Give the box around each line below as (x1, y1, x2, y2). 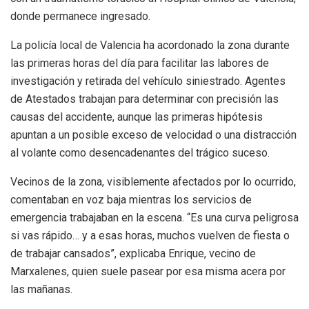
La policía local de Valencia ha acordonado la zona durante (10, 39, 290, 52)
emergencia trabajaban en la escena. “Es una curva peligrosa (10, 211, 299, 225)
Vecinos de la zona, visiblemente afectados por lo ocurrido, (10, 175, 296, 189)
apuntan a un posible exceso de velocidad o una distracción (10, 128, 297, 142)
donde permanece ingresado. (10, 10, 150, 23)
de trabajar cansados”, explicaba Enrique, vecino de (10, 247, 256, 261)
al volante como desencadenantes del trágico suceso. (10, 146, 270, 160)
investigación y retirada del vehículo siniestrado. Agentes (10, 74, 286, 88)
